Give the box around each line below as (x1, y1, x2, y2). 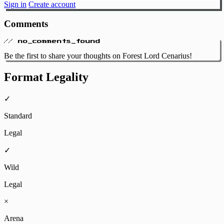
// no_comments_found (4, 38, 100, 44)
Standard (4, 111, 32, 120)
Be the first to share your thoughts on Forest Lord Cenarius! (4, 51, 192, 60)
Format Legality (4, 70, 88, 84)
